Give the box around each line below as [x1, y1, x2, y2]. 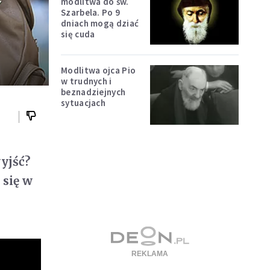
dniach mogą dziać [61, 17, 139, 29]
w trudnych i [61, 75, 112, 87]
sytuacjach [61, 97, 105, 109]
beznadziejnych [61, 86, 126, 98]
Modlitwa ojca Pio [61, 64, 136, 77]
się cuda [61, 28, 95, 40]
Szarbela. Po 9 [61, 6, 121, 18]
